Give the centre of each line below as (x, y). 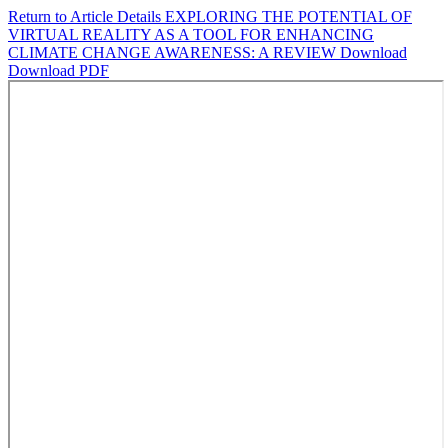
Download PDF (58, 70)
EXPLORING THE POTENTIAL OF (288, 16)
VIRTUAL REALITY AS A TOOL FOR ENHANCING (191, 34)
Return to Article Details (86, 16)
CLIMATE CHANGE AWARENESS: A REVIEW (174, 52)
